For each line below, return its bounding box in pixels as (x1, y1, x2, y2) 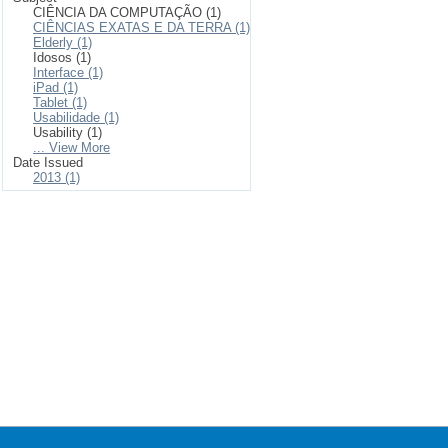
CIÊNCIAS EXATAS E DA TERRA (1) (33, 20, 250, 35)
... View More (33, 140, 110, 155)
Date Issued (13, 155, 83, 170)
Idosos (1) (33, 50, 91, 65)
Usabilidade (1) (33, 110, 119, 125)
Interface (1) (33, 65, 103, 80)
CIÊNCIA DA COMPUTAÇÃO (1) (33, 5, 221, 20)
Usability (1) (33, 125, 102, 140)
